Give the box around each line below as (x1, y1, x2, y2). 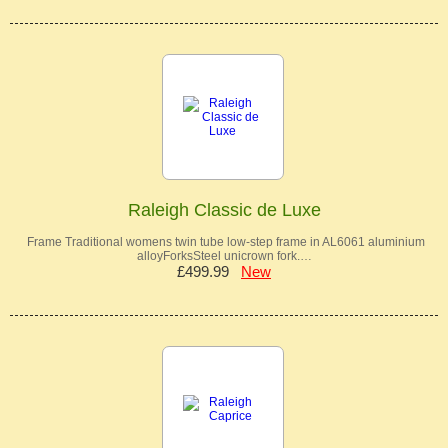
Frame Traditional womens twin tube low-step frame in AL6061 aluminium (23, 235, 425, 249)
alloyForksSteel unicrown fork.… (136, 249, 312, 263)
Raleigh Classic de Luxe (127, 200, 321, 220)
